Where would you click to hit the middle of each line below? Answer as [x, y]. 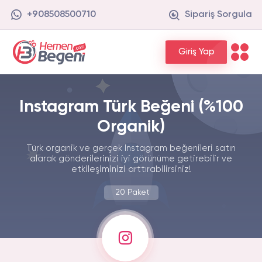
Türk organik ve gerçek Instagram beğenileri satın [131, 148]
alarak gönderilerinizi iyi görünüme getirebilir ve [131, 159]
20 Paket [132, 192]
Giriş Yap [196, 52]
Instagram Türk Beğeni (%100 [131, 107]
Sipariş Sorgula [218, 15]
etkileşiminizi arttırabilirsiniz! [131, 169]
